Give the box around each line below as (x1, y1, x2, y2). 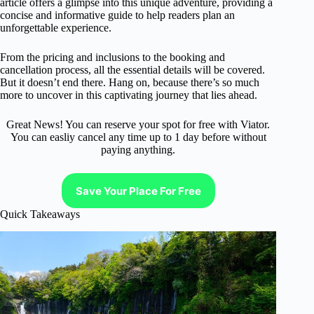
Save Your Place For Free (75, 184, 201, 198)
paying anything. (101, 144, 176, 156)
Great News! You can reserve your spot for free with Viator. (6, 118, 271, 130)
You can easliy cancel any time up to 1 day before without (10, 131, 266, 143)
